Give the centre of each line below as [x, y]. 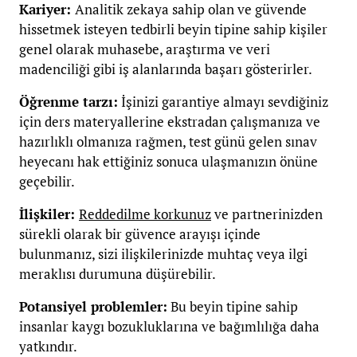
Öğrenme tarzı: [69, 101]
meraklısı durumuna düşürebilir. [118, 273]
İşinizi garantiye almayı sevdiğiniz [223, 101]
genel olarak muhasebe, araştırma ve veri [145, 49]
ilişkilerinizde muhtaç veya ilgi [214, 253]
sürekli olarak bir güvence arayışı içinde [140, 233]
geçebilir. [47, 181]
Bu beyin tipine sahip [233, 306]
